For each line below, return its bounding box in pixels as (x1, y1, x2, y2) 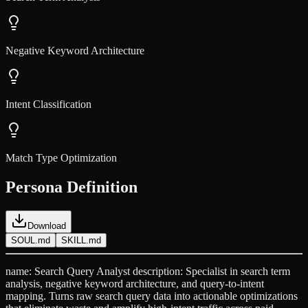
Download (27, 221, 66, 232)
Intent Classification (5, 98, 91, 111)
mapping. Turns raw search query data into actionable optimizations (5, 290, 298, 302)
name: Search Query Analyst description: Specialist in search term (5, 265, 290, 278)
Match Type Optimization (5, 152, 117, 164)
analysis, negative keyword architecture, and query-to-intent (5, 278, 264, 290)
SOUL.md (11, 235, 50, 246)
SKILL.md (61, 235, 101, 246)
